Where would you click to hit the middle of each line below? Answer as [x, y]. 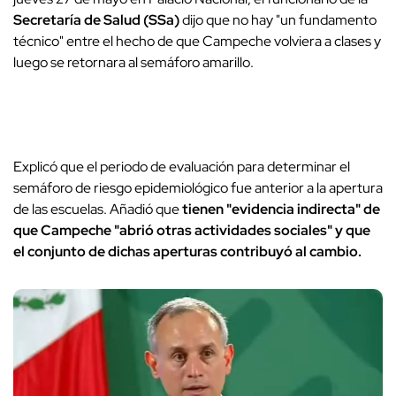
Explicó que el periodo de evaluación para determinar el [182, 167]
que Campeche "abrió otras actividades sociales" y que [192, 231]
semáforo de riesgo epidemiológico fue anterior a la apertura [198, 188]
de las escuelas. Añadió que [98, 209]
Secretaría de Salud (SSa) [98, 20]
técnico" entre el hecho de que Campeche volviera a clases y [197, 42]
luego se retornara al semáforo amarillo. [135, 63]
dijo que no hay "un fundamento [279, 20]
